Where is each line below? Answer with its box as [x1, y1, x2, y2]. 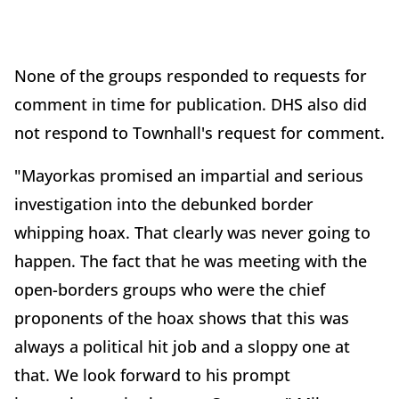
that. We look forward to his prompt [14, 363, 290, 386]
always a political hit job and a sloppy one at [14, 335, 350, 357]
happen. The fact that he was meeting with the [14, 249, 367, 272]
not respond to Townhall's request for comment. [14, 121, 385, 143]
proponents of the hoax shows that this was [14, 306, 349, 329]
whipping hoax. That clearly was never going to [14, 221, 370, 243]
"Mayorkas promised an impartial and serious [14, 164, 363, 186]
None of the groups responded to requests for [14, 64, 367, 86]
